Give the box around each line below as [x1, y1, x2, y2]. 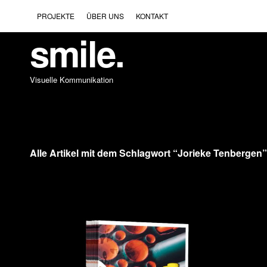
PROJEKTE [36, 11, 74, 21]
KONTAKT [135, 11, 168, 21]
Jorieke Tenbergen [177, 146, 262, 160]
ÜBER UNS [86, 11, 124, 21]
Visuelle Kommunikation [29, 74, 113, 85]
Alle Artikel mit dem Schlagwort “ [29, 146, 178, 160]
